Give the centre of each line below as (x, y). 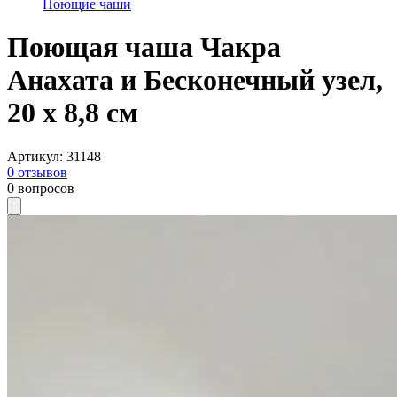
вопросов (46, 188)
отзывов (43, 172)
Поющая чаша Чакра (144, 47)
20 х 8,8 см (73, 113)
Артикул (33, 156)
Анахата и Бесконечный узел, (195, 80)
